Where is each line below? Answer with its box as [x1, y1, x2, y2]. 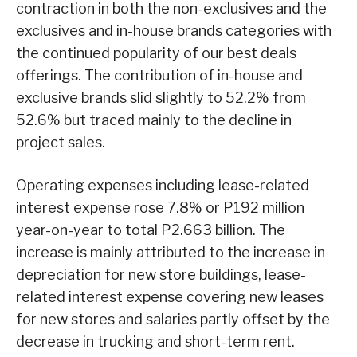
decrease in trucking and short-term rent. [16, 332, 295, 350]
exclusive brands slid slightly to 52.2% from [16, 88, 306, 106]
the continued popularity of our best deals [16, 44, 296, 61]
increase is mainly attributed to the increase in [16, 243, 325, 261]
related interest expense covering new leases [16, 288, 324, 305]
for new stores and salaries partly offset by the [16, 310, 330, 328]
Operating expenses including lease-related [16, 176, 309, 194]
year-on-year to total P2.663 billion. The [16, 221, 285, 238]
